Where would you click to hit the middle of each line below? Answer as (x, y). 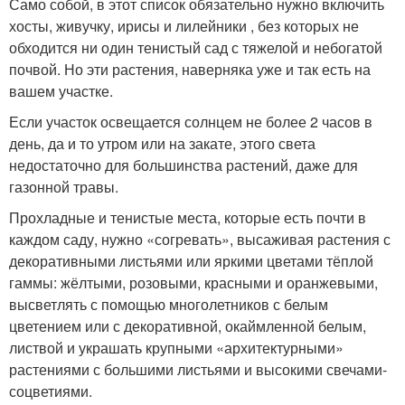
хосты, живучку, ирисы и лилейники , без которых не (184, 26)
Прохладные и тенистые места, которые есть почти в (188, 217)
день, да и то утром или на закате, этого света (162, 143)
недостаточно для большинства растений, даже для (184, 165)
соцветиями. (51, 391)
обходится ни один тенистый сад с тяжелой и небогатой (196, 47)
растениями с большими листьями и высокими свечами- (198, 369)
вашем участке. (61, 91)
